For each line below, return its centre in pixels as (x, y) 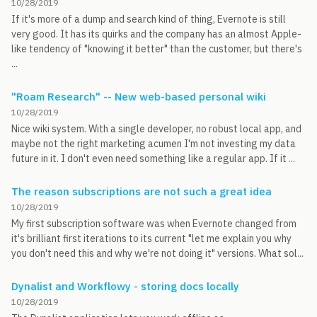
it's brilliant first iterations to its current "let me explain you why (151, 238)
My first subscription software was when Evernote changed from (154, 224)
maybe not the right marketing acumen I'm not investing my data (154, 144)
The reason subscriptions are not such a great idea (142, 191)
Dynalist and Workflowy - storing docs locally (125, 286)
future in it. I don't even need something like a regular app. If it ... (153, 158)
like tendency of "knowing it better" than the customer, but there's (157, 49)
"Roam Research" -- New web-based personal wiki (139, 97)
